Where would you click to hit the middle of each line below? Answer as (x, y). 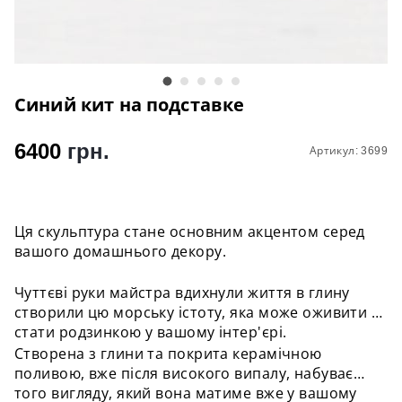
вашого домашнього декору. (122, 251)
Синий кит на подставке (130, 105)
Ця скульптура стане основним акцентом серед (190, 232)
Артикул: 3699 (348, 150)
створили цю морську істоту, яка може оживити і (195, 312)
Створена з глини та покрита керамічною (168, 354)
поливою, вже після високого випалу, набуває (184, 373)
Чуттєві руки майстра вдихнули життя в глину (182, 293)
